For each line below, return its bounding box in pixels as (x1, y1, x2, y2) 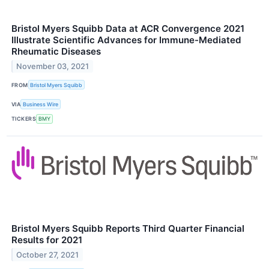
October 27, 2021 (16, 250, 79, 259)
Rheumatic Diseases (11, 46, 101, 58)
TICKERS (11, 115, 37, 122)
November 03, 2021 (16, 61, 89, 71)
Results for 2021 (11, 234, 82, 246)
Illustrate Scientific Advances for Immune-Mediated (11, 34, 241, 46)
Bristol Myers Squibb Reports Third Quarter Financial (11, 222, 244, 234)
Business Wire (23, 100, 59, 107)
